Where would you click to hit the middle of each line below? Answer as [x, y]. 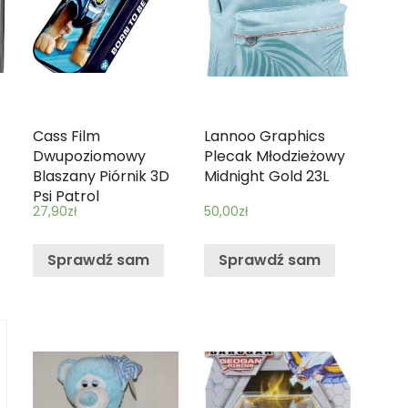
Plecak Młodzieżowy [275, 156]
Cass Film [66, 136]
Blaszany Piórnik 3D [101, 176]
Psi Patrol [66, 196]
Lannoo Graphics [265, 136]
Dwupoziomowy [89, 156]
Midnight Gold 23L [267, 176]
